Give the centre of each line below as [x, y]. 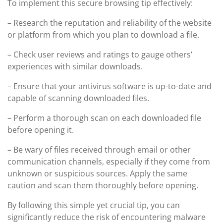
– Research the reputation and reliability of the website [110, 23]
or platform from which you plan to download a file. [103, 35]
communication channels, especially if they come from [109, 162]
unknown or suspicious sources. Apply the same [97, 173]
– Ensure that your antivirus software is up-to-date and [110, 86]
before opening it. [41, 130]
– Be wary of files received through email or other [99, 150]
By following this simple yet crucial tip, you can [94, 205]
